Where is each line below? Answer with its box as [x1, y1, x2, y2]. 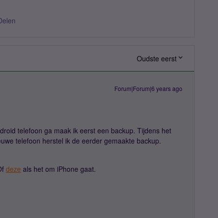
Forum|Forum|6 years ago [114, 84, 182, 92]
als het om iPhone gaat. [21, 164, 96, 174]
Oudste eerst [137, 54, 177, 63]
